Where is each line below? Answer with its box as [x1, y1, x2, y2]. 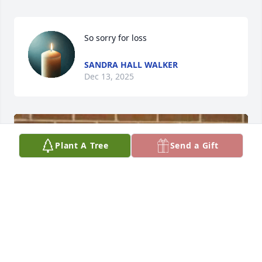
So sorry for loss [84, 32, 147, 43]
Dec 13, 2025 [84, 70, 134, 82]
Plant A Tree [55, 140, 109, 151]
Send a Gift [170, 140, 219, 151]
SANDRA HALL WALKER [84, 58, 178, 70]
